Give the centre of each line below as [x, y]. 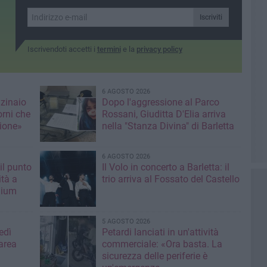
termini [109, 49]
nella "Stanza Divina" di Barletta [168, 126]
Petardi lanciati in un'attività [160, 232]
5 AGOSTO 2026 [126, 221]
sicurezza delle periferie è [154, 256]
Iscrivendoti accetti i [62, 49]
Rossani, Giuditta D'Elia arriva [164, 114]
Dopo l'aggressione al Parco [160, 102]
